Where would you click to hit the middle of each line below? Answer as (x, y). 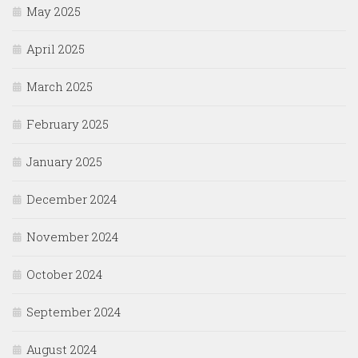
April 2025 (56, 49)
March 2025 (60, 87)
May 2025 (54, 12)
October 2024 (64, 274)
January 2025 (64, 162)
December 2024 (72, 199)
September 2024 (74, 312)
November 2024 (72, 237)
